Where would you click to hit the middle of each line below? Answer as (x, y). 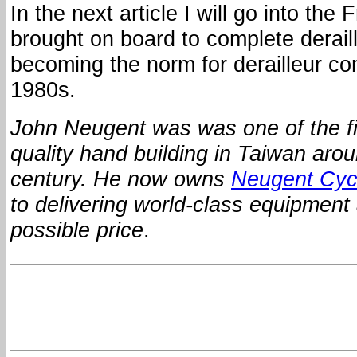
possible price (77, 230)
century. (52, 179)
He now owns (162, 179)
